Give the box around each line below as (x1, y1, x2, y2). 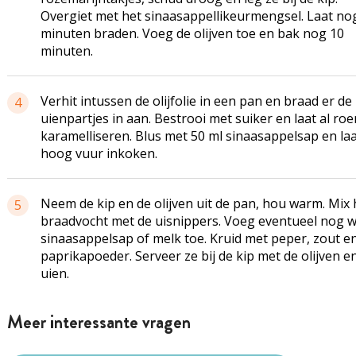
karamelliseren (40, 127, 130, 145)
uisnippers (154, 212, 219, 230)
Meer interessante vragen (6, 309, 191, 335)
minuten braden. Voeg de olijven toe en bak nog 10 (40, 25, 344, 42)
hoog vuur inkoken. (40, 145, 157, 162)
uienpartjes (40, 110, 109, 127)
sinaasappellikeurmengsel (144, 7, 301, 25)
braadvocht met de (40, 212, 155, 230)
